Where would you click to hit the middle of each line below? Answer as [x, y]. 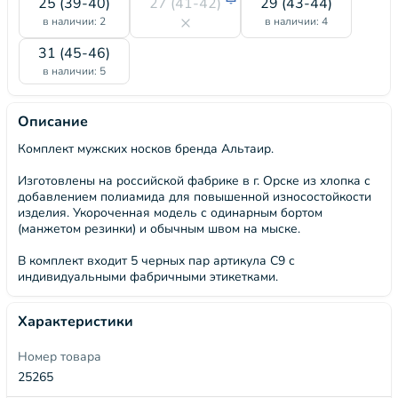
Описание [53, 122]
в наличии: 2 [74, 21]
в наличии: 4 [296, 21]
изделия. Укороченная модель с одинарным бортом [170, 213]
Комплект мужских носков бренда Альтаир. [146, 149]
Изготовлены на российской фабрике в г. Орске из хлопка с [194, 181]
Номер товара [60, 357]
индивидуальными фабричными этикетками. [148, 277]
